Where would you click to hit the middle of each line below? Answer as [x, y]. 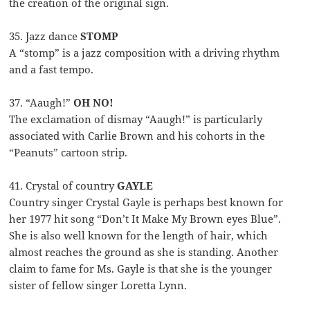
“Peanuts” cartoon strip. [69, 153]
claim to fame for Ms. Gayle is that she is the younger [141, 269]
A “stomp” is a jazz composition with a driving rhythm [145, 53]
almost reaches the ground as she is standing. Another [144, 252]
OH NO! [94, 103]
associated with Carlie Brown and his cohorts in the [137, 136]
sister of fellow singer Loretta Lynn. [98, 285]
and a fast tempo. [52, 70]
